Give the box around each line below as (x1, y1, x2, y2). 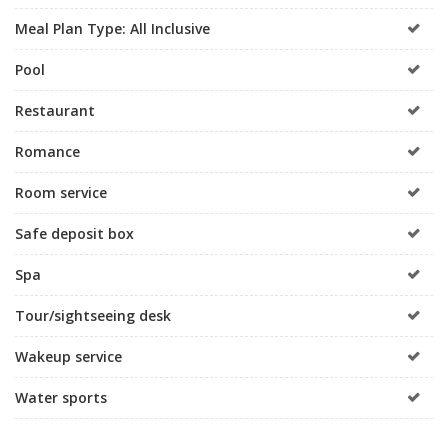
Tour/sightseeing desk (15, 305, 171, 325)
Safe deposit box (15, 223, 134, 243)
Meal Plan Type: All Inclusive (15, 18, 210, 38)
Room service (15, 182, 107, 202)
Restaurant (15, 100, 95, 120)
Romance (15, 141, 80, 161)
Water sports (15, 387, 107, 407)
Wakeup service (15, 346, 122, 366)
